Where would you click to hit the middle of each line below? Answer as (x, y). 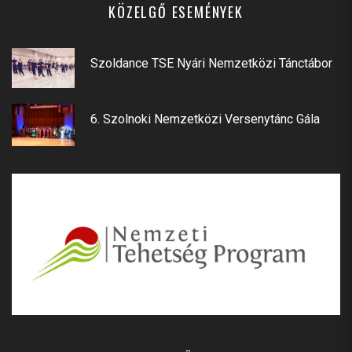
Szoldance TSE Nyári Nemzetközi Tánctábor (211, 64)
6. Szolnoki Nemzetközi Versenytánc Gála (205, 119)
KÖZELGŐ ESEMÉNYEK (176, 12)
